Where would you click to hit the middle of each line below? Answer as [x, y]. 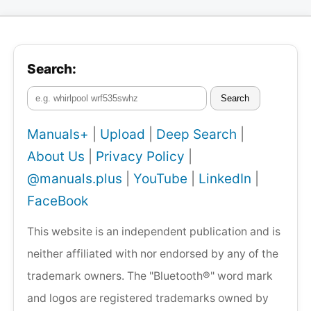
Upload [123, 135]
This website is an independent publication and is [154, 232]
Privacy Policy [140, 157]
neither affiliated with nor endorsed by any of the [153, 254]
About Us [56, 157]
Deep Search [196, 135]
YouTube [160, 179]
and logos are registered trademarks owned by [148, 299]
